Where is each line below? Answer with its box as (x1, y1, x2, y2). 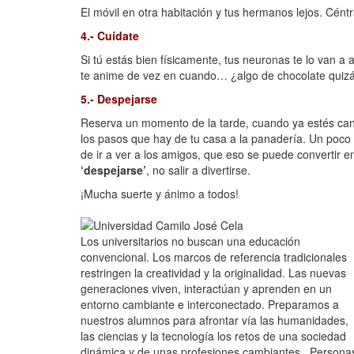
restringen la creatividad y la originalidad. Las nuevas (81, 265, 346, 281)
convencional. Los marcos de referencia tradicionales (81, 249, 347, 265)
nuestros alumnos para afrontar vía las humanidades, (81, 312, 348, 328)
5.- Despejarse (81, 91, 157, 107)
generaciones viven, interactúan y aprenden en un (81, 281, 332, 296)
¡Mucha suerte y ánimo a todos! (81, 186, 239, 201)
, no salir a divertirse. (146, 162, 250, 178)
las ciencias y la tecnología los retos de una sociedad (81, 328, 346, 344)
